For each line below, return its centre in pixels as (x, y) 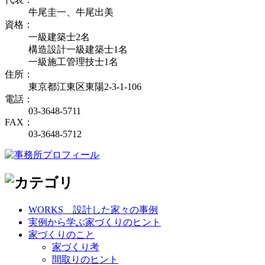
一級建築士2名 (59, 37)
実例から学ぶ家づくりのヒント (95, 222)
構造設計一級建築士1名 (78, 49)
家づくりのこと (62, 234)
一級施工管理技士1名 (73, 62)
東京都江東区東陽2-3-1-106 (85, 86)
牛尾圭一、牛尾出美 (71, 12)
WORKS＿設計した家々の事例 (93, 209)
